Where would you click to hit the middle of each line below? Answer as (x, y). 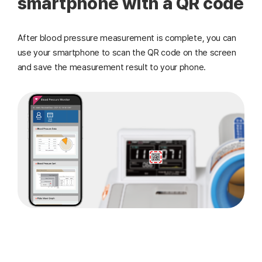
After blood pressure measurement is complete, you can (127, 38)
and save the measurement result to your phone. (111, 67)
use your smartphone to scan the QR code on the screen (127, 52)
